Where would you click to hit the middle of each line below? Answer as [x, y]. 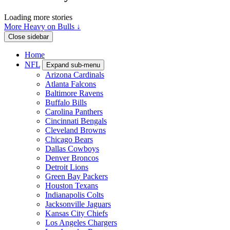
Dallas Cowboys [72, 148]
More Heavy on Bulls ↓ [42, 26]
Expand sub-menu [73, 65]
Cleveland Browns [75, 130]
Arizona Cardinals [75, 74]
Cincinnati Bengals [76, 121]
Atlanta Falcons [71, 84]
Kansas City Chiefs [76, 213]
